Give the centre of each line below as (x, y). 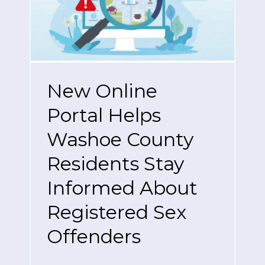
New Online (102, 91)
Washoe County (120, 140)
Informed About (122, 188)
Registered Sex (117, 212)
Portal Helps (104, 115)
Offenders (94, 237)
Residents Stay (115, 164)
